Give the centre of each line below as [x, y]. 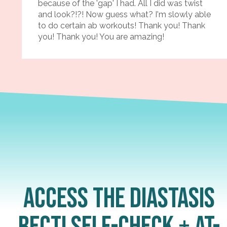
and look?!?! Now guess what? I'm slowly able [124, 14]
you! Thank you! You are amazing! [101, 36]
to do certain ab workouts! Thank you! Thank [121, 25]
